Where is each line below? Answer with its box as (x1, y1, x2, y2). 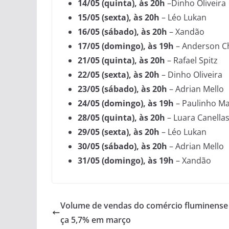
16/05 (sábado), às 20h (78, 26, 167, 38)
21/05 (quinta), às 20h (78, 55, 167, 66)
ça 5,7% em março (60, 214, 131, 226)
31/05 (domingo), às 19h (78, 155, 174, 167)
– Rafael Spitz (167, 55, 218, 66)
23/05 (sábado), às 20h (78, 83, 169, 95)
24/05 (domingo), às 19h (78, 98, 174, 109)
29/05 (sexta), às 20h (78, 126, 162, 138)
